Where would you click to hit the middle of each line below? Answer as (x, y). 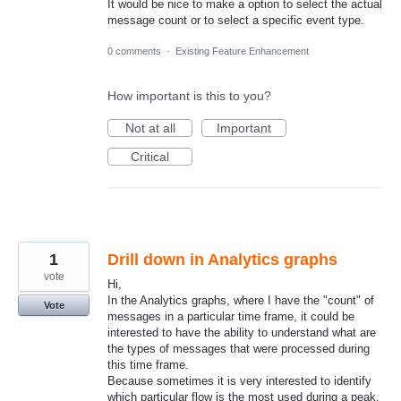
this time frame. (148, 365)
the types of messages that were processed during (239, 349)
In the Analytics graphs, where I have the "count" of (241, 301)
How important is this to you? (189, 96)
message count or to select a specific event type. (236, 21)
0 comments (134, 51)
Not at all (150, 128)
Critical (150, 157)
